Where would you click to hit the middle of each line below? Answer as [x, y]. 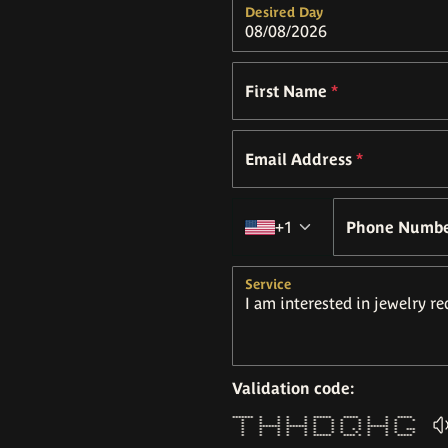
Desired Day [284, 12]
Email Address [300, 159]
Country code [381, 209]
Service [268, 284]
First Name [288, 91]
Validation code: [293, 388]
